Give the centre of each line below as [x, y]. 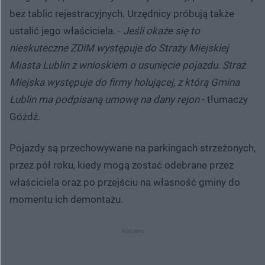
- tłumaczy [224, 99]
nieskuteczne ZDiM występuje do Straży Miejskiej [119, 48]
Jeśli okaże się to [161, 30]
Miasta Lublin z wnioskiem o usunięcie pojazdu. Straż [127, 65]
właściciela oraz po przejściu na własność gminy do [125, 182]
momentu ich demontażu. [66, 199]
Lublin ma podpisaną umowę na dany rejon [104, 99]
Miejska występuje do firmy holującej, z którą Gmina [125, 82]
